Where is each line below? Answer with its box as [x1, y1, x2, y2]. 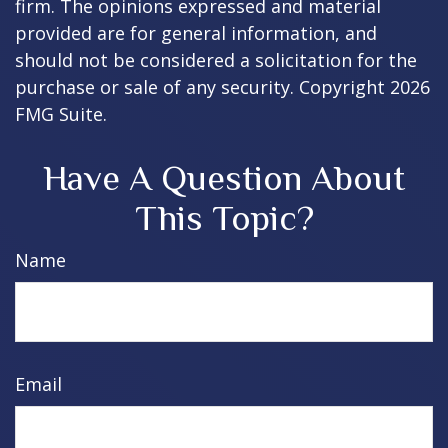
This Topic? [134, 198, 314, 238]
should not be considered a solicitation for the [15, 48, 417, 72]
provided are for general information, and [15, 21, 377, 45]
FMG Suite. [15, 102, 107, 126]
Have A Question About [43, 158, 405, 198]
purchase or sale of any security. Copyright [15, 75, 390, 99]
